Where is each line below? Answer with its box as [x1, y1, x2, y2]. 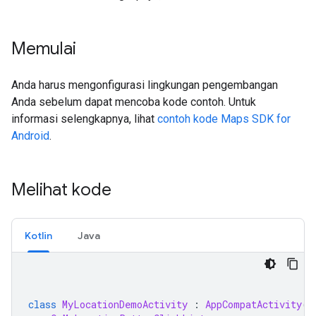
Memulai [11, 37, 76, 59]
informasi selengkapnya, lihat [11, 111, 157, 126]
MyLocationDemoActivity [62, 297, 188, 311]
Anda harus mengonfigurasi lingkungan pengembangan [11, 78, 278, 92]
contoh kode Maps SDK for [157, 111, 291, 126]
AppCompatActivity [205, 297, 302, 311]
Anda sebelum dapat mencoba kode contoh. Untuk [11, 95, 256, 109]
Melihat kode [11, 178, 111, 200]
